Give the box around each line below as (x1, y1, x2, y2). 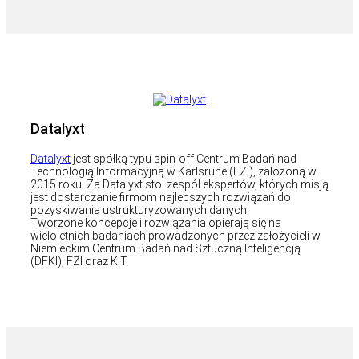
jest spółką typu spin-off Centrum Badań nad (71, 151, 296, 165)
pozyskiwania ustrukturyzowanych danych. (30, 203, 249, 216)
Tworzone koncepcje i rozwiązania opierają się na (30, 216, 281, 229)
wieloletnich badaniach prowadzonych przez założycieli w (30, 228, 321, 242)
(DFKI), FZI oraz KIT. (30, 254, 128, 268)
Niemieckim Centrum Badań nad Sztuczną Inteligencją (30, 241, 301, 255)
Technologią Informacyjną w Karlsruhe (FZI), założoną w (30, 164, 317, 178)
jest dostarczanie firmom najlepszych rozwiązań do (30, 190, 291, 204)
